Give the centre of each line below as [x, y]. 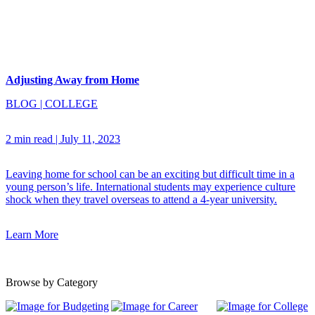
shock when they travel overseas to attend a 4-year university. [141, 200]
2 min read [29, 139]
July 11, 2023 [90, 139]
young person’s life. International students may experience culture [150, 187]
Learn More [32, 235]
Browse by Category [52, 283]
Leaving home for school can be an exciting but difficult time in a [150, 174]
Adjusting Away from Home [72, 80]
